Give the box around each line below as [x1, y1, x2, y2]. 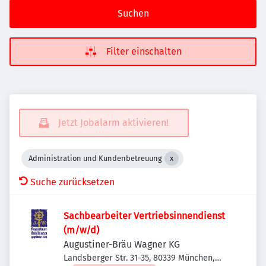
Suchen [117, 8, 149, 19]
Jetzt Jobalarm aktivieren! [58, 117, 169, 128]
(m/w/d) [64, 224, 99, 236]
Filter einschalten [106, 46, 182, 57]
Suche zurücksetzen [30, 176, 115, 188]
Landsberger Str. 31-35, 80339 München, [64, 253, 215, 263]
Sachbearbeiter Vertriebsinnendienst [64, 210, 225, 221]
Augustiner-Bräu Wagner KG [64, 239, 180, 250]
